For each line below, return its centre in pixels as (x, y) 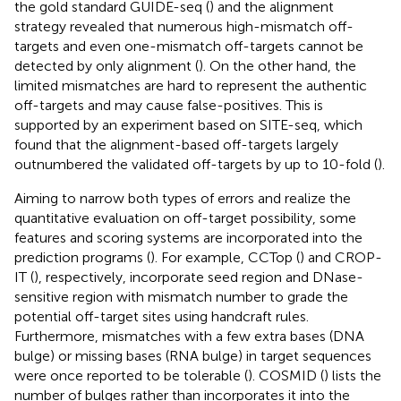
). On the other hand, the (277, 65)
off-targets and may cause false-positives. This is (169, 105)
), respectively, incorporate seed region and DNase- (199, 277)
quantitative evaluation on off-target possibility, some (185, 218)
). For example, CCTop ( (225, 257)
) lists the (353, 375)
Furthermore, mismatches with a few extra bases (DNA (189, 336)
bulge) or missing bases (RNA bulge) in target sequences (193, 355)
